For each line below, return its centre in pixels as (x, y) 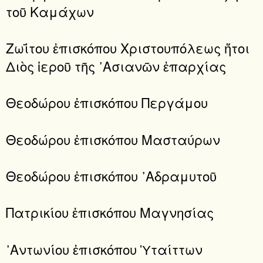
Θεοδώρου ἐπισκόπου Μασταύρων (113, 139)
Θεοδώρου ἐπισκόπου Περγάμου (107, 102)
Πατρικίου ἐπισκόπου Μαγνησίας (110, 212)
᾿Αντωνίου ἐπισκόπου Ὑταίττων (104, 249)
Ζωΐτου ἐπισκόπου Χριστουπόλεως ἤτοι (128, 47)
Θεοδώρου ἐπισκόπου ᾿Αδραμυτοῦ (111, 175)
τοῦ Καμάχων (50, 11)
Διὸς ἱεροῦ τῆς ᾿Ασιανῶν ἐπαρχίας (116, 65)
